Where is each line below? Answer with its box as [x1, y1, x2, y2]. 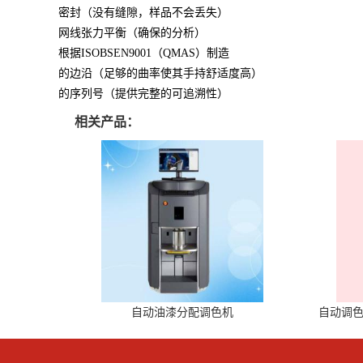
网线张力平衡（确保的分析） [58, 26, 206, 39]
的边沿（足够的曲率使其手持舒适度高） [58, 66, 263, 79]
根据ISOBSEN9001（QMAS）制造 [58, 46, 229, 59]
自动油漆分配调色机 [131, 305, 234, 318]
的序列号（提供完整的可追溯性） [58, 87, 228, 100]
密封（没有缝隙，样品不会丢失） [58, 6, 228, 19]
